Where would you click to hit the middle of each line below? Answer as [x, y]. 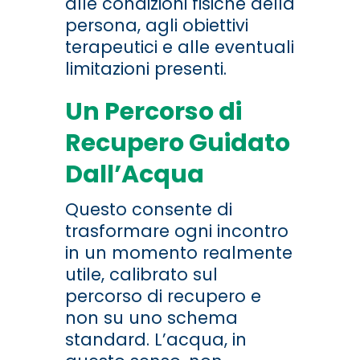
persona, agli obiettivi [156, 26]
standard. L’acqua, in [155, 340]
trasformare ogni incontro [176, 231]
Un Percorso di [153, 112]
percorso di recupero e [163, 297]
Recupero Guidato [177, 143]
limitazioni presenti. [145, 69]
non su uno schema [151, 318]
